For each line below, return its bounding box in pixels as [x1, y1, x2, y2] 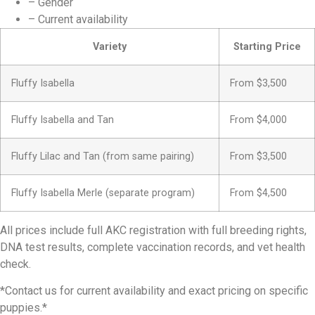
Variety [93, 40, 127, 53]
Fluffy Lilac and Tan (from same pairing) [11, 150, 194, 162]
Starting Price [233, 40, 301, 53]
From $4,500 [230, 186, 287, 199]
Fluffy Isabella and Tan [11, 113, 114, 126]
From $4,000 [230, 113, 287, 126]
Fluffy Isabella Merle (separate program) [11, 186, 195, 199]
